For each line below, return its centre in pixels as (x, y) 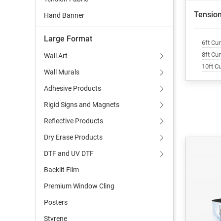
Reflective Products (74, 121)
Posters (56, 202)
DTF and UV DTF (69, 153)
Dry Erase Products (73, 137)
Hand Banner (64, 15)
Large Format (68, 39)
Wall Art (56, 56)
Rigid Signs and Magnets (82, 105)
